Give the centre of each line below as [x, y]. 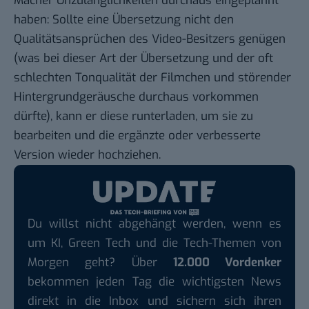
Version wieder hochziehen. [87, 155]
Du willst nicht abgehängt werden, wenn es [154, 223]
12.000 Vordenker [227, 262]
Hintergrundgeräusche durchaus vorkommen [136, 97]
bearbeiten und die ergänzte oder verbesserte [137, 136]
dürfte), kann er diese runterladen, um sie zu [133, 117]
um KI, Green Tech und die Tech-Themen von [154, 243]
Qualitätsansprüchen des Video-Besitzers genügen [150, 39]
